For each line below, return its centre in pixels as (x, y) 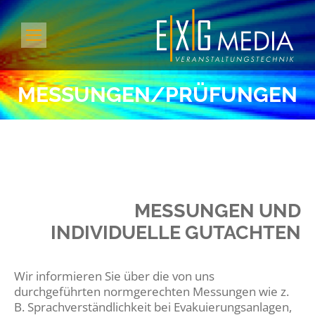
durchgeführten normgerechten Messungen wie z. (152, 291)
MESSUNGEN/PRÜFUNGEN (157, 95)
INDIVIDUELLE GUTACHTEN (176, 232)
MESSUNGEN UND (218, 211)
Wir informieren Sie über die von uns (114, 276)
